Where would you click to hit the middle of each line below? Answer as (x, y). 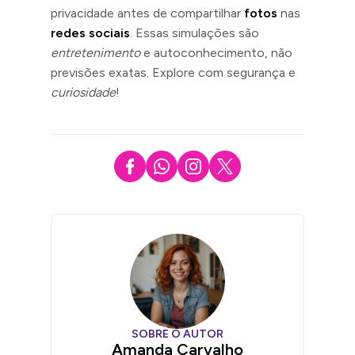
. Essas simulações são (195, 32)
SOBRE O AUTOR (177, 334)
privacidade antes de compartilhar (147, 13)
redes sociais (90, 32)
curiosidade (83, 92)
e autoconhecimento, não (216, 52)
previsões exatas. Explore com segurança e (173, 72)
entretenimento (95, 52)
